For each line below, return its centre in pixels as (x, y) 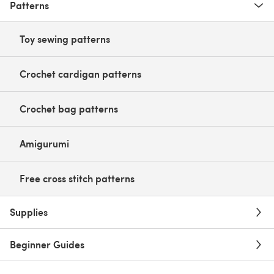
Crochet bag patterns (69, 108)
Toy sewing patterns (65, 39)
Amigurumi (44, 143)
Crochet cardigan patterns (80, 73)
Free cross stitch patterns (77, 178)
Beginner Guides (47, 244)
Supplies (29, 212)
